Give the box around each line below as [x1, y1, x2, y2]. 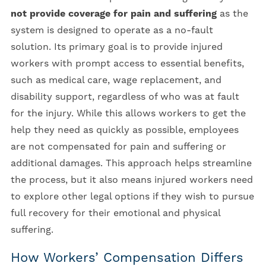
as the [216, 8, 248, 20]
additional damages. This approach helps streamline [10, 157, 252, 170]
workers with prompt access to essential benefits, [10, 58, 244, 70]
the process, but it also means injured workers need [10, 174, 253, 186]
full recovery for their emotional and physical [10, 207, 220, 220]
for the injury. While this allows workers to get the [10, 107, 246, 120]
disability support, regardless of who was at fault [10, 91, 239, 103]
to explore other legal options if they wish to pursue [10, 191, 254, 203]
